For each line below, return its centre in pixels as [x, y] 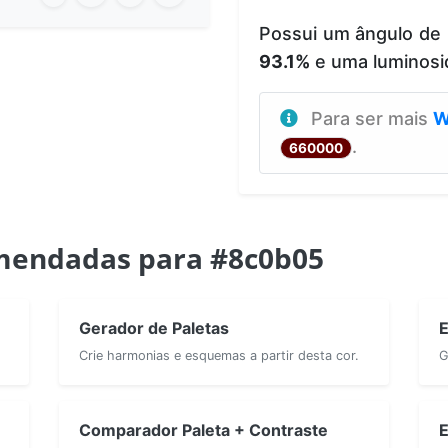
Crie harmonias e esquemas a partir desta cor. [219, 355]
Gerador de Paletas [154, 327]
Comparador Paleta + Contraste [203, 429]
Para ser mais [372, 118]
